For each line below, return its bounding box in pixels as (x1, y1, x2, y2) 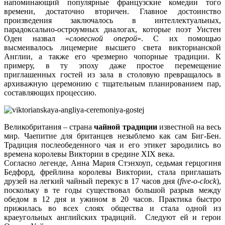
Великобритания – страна (4, 123, 92, 132)
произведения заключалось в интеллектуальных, (4, 16, 221, 25)
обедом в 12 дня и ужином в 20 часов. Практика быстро (4, 195, 221, 204)
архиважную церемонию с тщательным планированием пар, (4, 79, 221, 88)
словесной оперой (69, 34, 137, 43)
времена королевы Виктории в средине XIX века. (4, 150, 175, 159)
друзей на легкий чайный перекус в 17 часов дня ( (4, 177, 180, 186)
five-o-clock (180, 177, 216, 186)
